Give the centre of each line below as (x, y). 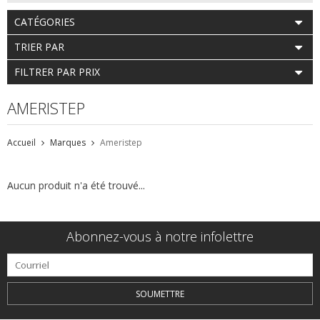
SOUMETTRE (160, 294)
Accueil (21, 143)
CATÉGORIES (45, 22)
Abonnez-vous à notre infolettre (160, 237)
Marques (68, 143)
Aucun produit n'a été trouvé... (76, 186)
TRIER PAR (39, 47)
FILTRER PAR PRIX (57, 72)
